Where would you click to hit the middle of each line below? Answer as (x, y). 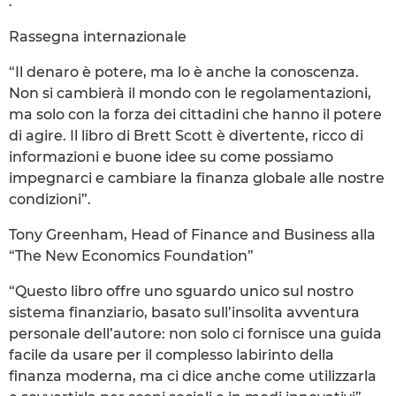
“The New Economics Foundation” (131, 255)
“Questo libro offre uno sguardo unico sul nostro (181, 291)
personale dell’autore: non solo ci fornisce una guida (195, 333)
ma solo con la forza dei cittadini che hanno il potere (195, 114)
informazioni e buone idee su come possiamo (171, 156)
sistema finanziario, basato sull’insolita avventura (184, 312)
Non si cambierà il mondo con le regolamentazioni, (190, 93)
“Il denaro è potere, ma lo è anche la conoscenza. (184, 72)
